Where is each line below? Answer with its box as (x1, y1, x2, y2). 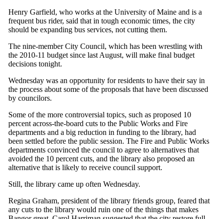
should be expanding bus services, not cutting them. (8, 25, 167, 34)
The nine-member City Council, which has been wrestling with (8, 42, 202, 50)
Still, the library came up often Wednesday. (8, 180, 140, 188)
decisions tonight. (8, 60, 62, 68)
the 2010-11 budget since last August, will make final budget (8, 51, 195, 59)
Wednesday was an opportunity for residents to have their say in (8, 76, 205, 85)
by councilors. (8, 94, 52, 102)
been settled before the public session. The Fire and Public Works (8, 137, 209, 145)
